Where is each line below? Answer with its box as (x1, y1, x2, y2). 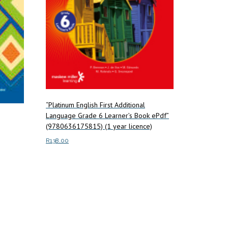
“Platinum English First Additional (46, 100, 146, 109)
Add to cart (46, 157, 80, 165)
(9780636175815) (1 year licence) (46, 121, 153, 131)
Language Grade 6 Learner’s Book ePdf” (46, 110, 169, 120)
